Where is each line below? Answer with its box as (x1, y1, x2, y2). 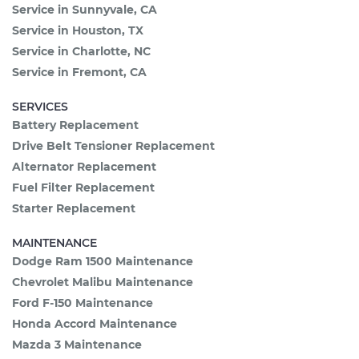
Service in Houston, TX (12, 23, 143, 38)
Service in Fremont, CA (12, 65, 147, 79)
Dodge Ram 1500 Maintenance (12, 254, 193, 268)
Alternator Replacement (12, 159, 156, 174)
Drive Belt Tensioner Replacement (12, 139, 215, 153)
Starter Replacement (12, 201, 135, 216)
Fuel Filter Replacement (12, 180, 155, 195)
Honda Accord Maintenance (12, 317, 177, 331)
